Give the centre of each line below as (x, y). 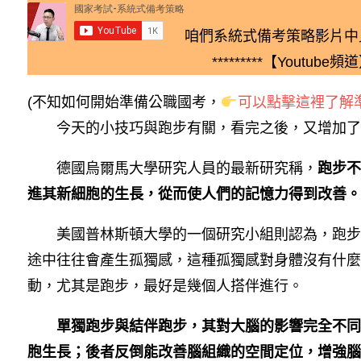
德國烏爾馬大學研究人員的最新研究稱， (172, 168)
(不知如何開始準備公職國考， (124, 102)
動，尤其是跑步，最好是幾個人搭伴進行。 (165, 286)
